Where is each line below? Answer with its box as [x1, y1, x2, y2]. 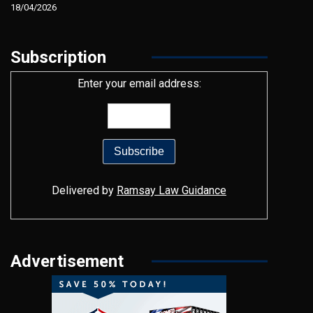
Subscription [10, 48, 106, 68]
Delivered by [52, 184, 117, 198]
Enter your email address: [77, 77, 201, 91]
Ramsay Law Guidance [117, 184, 226, 198]
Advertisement [10, 252, 124, 272]
